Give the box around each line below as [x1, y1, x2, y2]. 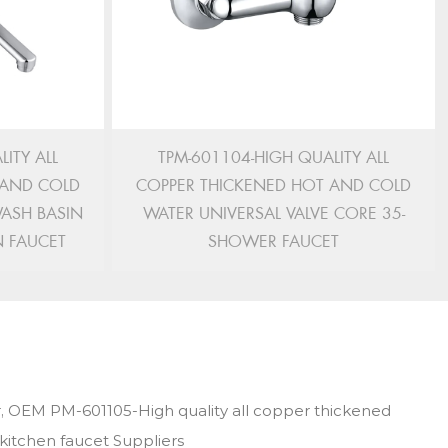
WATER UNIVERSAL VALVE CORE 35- [142, 203, 405, 224]
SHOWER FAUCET [208, 231, 339, 252]
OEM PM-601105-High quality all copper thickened [7, 401, 391, 420]
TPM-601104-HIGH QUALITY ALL [158, 147, 389, 168]
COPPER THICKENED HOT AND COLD [136, 175, 411, 196]
